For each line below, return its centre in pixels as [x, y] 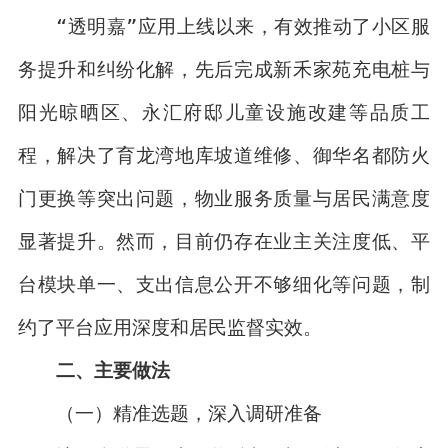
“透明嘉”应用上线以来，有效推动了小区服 [243, 26]
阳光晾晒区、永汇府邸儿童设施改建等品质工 [223, 112]
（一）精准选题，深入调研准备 [189, 413]
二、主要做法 [113, 370]
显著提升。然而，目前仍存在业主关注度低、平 [223, 241]
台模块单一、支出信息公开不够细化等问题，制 [223, 284]
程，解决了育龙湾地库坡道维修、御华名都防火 [223, 155]
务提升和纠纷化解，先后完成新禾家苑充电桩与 [223, 69]
